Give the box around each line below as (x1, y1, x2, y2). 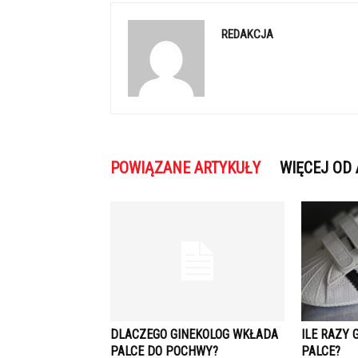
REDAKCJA (221, 27, 273, 42)
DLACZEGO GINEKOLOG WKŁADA (110, 327, 278, 342)
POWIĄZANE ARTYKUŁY (110, 158, 261, 177)
